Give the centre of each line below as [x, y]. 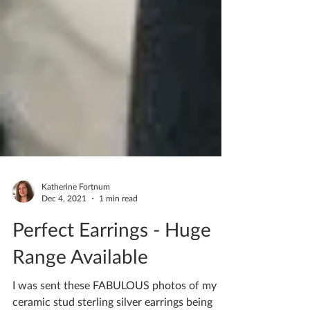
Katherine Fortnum [76, 236]
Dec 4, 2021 [64, 248]
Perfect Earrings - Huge [112, 279]
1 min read [118, 248]
